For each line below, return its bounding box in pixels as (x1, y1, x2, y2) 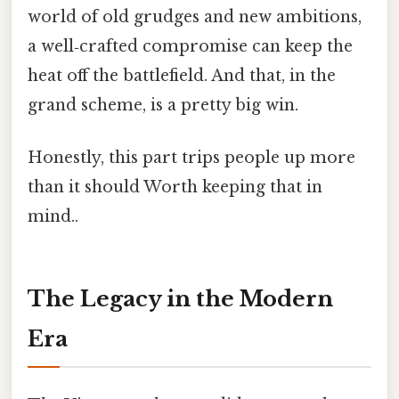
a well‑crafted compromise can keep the (28, 37, 353, 57)
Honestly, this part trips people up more (28, 148, 355, 168)
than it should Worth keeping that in (28, 177, 322, 198)
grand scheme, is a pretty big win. (28, 95, 298, 116)
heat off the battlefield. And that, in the (28, 66, 336, 86)
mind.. (28, 207, 78, 227)
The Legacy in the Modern (28, 286, 333, 313)
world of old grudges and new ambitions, (28, 7, 362, 28)
